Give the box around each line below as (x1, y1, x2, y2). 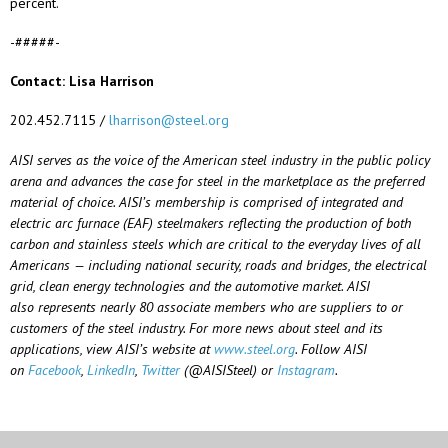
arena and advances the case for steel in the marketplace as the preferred (10, 171, 425, 190)
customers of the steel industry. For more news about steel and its (10, 318, 383, 337)
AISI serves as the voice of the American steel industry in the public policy (10, 150, 430, 169)
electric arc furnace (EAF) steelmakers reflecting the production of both (10, 213, 411, 232)
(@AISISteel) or (180, 360, 277, 379)
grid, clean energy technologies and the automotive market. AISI (10, 276, 370, 295)
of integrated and (302, 192, 403, 211)
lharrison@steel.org (109, 111, 229, 130)
